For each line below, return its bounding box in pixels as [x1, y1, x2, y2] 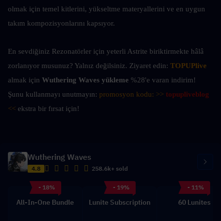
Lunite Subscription [89, 198, 150, 207]
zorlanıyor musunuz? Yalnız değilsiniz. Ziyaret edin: [8, 62, 170, 70]
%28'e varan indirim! [129, 76, 196, 84]
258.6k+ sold [92, 165, 128, 172]
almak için [8, 76, 42, 84]
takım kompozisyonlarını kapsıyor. [8, 19, 115, 27]
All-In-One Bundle [16, 198, 74, 207]
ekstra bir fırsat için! [16, 105, 79, 112]
